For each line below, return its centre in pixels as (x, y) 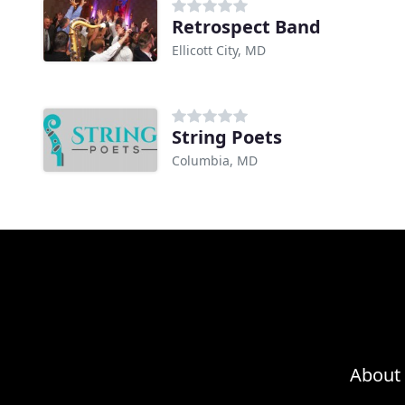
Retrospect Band (246, 27)
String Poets (227, 137)
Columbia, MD (215, 161)
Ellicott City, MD (219, 51)
